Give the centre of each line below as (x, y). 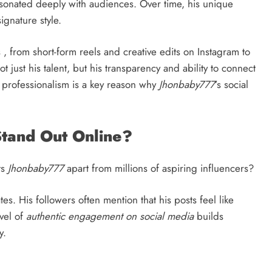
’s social (232, 85)
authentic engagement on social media (110, 216)
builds (209, 216)
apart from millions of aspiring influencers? (159, 168)
